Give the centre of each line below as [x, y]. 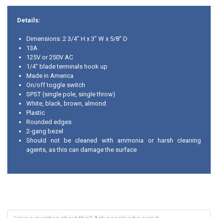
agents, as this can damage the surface [82, 150]
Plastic [36, 113]
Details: [28, 20]
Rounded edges [49, 122]
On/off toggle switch [56, 85]
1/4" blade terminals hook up [67, 67]
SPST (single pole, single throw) [71, 94]
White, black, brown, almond [66, 104]
